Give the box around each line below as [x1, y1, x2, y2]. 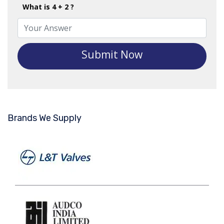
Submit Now [81, 47, 142, 62]
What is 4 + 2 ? [22, 2, 74, 12]
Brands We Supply [7, 112, 81, 124]
